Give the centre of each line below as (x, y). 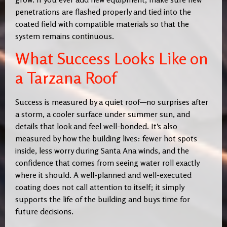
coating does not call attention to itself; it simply (100, 187)
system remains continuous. (65, 36)
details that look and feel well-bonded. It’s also (96, 126)
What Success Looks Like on (112, 59)
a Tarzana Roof (66, 78)
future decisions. (44, 212)
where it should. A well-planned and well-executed (103, 175)
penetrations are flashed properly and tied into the (103, 11)
